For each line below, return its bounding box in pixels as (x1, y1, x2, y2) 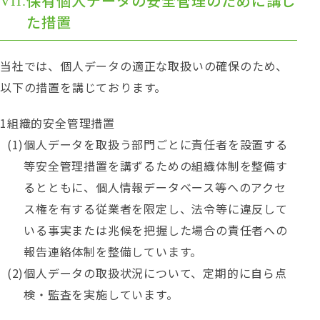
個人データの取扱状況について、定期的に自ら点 (24, 264, 287, 281)
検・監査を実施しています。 (24, 286, 179, 303)
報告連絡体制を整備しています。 (24, 243, 203, 260)
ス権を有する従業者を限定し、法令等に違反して (24, 200, 288, 217)
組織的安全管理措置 (6, 114, 116, 131)
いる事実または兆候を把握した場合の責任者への (24, 221, 288, 239)
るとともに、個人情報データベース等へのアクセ (24, 179, 286, 196)
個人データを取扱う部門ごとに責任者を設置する (24, 136, 288, 153)
